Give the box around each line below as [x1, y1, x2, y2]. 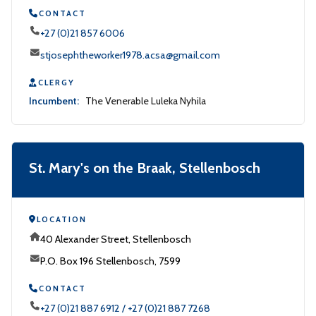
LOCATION [37, 214, 87, 224]
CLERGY [38, 78, 75, 87]
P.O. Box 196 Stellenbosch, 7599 [40, 255, 181, 267]
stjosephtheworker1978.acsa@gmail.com [40, 49, 220, 61]
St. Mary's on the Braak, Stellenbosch [29, 159, 260, 176]
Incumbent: [29, 95, 79, 107]
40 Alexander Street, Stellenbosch [40, 233, 191, 245]
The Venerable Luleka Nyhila [85, 95, 206, 107]
